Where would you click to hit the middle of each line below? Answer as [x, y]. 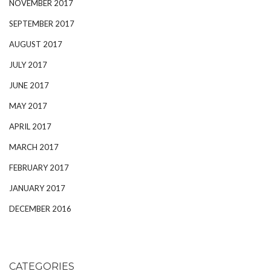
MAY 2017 [28, 106]
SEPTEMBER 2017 [42, 24]
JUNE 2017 [29, 86]
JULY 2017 [28, 65]
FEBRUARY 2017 [39, 168]
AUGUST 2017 [36, 44]
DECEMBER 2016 [40, 209]
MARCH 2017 [34, 147]
